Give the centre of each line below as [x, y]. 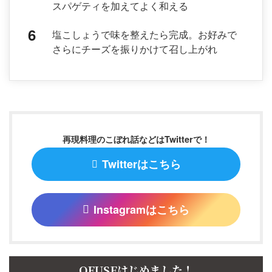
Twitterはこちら [141, 164]
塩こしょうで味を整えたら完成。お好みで [144, 34]
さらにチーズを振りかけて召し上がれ [135, 49]
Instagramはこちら [141, 210]
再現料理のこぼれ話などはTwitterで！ [136, 139]
